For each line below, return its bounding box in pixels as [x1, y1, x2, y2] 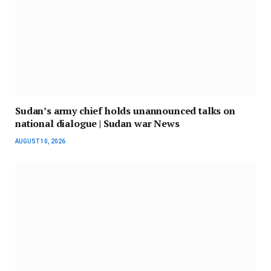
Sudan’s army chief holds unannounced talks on [15, 104, 235, 118]
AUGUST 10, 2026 [15, 138, 65, 145]
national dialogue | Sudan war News [15, 117, 180, 131]
